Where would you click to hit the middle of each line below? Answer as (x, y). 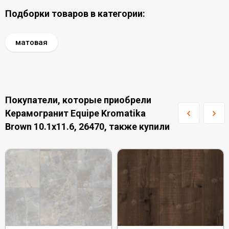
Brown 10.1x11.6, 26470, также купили (87, 127)
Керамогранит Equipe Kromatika (75, 113)
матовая (31, 42)
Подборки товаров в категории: (75, 14)
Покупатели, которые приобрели (78, 100)
